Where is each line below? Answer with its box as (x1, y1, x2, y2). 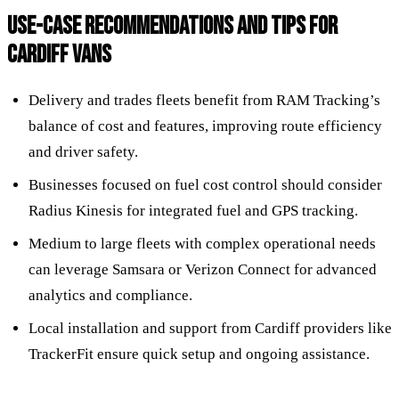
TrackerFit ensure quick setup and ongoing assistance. (28, 345, 370, 362)
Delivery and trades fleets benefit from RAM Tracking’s (28, 91, 380, 109)
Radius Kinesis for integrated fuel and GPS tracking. (28, 201, 358, 219)
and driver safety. (28, 142, 138, 160)
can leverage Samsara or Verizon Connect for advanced (28, 260, 377, 278)
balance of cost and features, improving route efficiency (28, 117, 382, 134)
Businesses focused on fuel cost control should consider (28, 175, 382, 193)
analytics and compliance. (28, 286, 192, 304)
